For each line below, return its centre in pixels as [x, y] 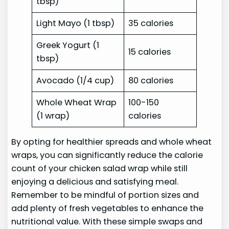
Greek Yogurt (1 [68, 45]
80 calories [151, 81]
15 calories [150, 52]
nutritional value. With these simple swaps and [107, 222]
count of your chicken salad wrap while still [100, 169]
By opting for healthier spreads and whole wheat [112, 142]
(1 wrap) [53, 116]
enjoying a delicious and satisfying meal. [95, 182]
